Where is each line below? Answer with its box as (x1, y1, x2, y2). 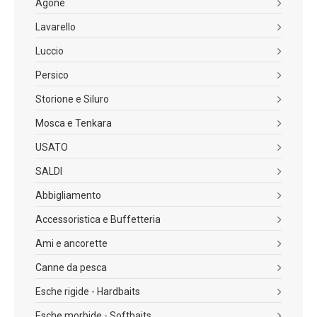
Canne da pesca (35, 262, 107, 273)
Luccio (35, 45, 64, 57)
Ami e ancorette (35, 238, 108, 249)
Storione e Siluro (35, 93, 109, 105)
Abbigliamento (35, 190, 101, 201)
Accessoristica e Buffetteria (35, 214, 161, 225)
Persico (35, 69, 69, 81)
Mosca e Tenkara (35, 117, 112, 129)
